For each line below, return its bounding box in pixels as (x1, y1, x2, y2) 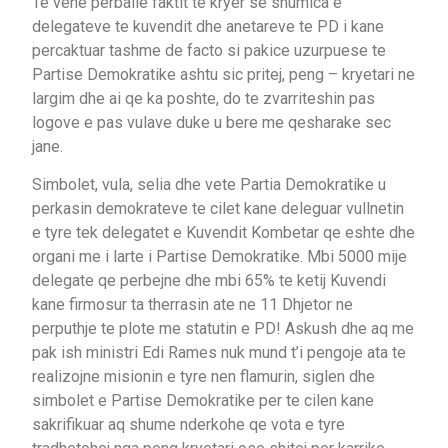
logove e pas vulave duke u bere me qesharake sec (32, 112, 391, 132)
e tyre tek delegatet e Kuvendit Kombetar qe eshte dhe (32, 223, 415, 243)
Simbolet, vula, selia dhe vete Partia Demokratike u (32, 175, 386, 195)
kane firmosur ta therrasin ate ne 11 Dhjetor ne (32, 295, 353, 315)
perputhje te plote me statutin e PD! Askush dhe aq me (32, 319, 414, 339)
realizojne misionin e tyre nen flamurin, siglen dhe (32, 367, 375, 387)
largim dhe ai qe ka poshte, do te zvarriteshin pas (32, 88, 375, 108)
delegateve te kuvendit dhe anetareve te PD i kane (32, 16, 384, 36)
